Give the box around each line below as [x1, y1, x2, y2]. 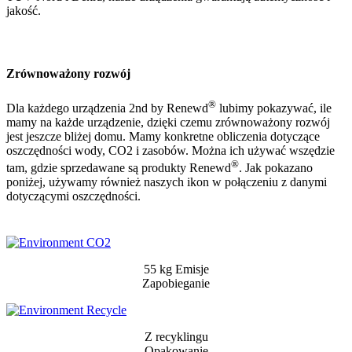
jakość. [6, 4, 41, 17]
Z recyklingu [144, 330, 208, 344]
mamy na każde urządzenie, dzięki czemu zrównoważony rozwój [6, 115, 330, 129]
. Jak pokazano [239, 161, 313, 175]
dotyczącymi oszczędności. [6, 189, 141, 203]
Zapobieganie [142, 277, 210, 291]
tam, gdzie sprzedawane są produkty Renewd [6, 161, 231, 175]
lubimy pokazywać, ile [216, 101, 332, 115]
